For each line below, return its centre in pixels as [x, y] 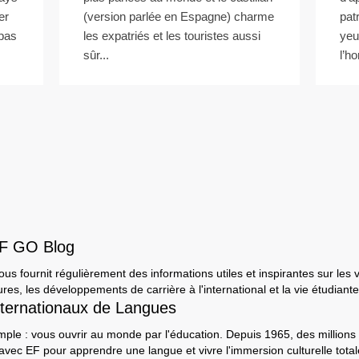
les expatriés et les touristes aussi [172, 36]
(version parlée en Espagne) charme [179, 16]
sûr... [96, 55]
